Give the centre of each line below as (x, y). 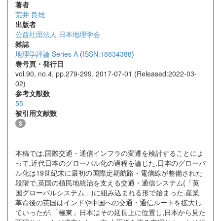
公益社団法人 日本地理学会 (58, 34)
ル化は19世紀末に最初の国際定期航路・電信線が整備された (109, 173)
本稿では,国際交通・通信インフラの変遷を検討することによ (110, 153)
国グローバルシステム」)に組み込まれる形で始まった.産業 (107, 192)
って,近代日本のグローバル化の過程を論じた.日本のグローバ (110, 163)
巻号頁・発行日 (39, 64)
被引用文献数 (36, 113)
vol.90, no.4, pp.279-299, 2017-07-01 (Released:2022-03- (106, 74)
